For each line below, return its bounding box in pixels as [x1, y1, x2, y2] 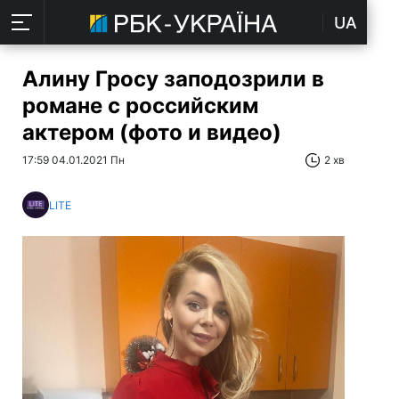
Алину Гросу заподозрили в [22, 66, 324, 92]
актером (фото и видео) [22, 119, 281, 145]
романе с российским [22, 93, 258, 118]
